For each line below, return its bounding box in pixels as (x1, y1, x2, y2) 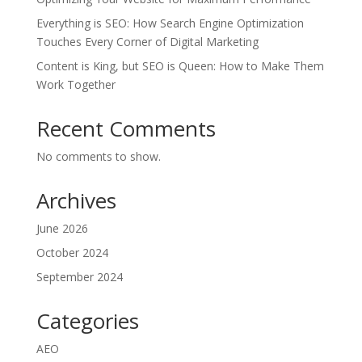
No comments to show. (36, 149, 161, 165)
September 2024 (36, 269, 123, 285)
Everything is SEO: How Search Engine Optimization (36, 15, 304, 32)
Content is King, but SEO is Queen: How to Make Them (36, 58, 324, 74)
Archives (36, 186, 116, 216)
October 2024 (36, 245, 108, 261)
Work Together (36, 77, 116, 93)
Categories (36, 306, 139, 336)
